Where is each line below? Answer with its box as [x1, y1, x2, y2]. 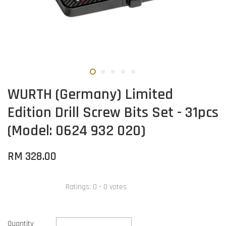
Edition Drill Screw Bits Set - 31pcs [8, 103, 218, 122]
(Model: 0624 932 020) [8, 121, 146, 140]
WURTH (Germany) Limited [8, 85, 173, 104]
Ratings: [66, 182, 93, 192]
